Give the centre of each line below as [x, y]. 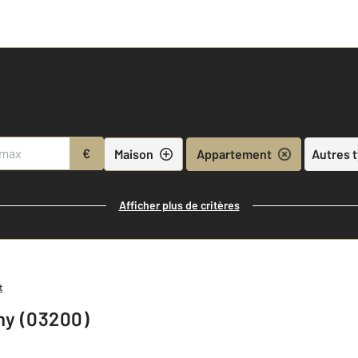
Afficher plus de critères [179, 205]
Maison [133, 153]
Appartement [234, 153]
